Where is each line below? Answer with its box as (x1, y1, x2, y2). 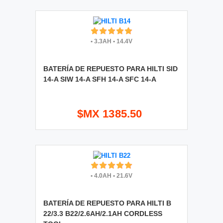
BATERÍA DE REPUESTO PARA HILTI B (43, 199, 171, 207)
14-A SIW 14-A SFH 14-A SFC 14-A (43, 75, 156, 83)
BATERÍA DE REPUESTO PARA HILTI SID (43, 64, 178, 73)
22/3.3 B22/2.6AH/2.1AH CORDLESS (43, 209, 162, 218)
